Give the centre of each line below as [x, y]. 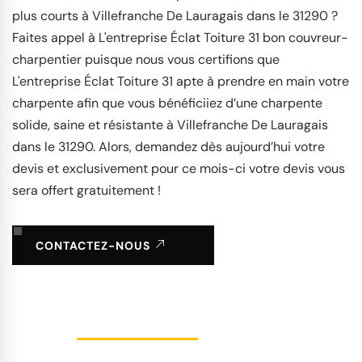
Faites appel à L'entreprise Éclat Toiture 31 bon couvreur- [180, 37]
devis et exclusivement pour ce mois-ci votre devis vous [179, 168]
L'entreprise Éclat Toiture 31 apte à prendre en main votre [181, 81]
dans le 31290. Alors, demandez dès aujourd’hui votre [168, 146]
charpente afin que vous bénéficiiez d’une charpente [167, 103]
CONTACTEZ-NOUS [95, 245]
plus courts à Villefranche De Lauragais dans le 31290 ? [175, 15]
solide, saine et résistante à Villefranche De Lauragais [170, 124]
